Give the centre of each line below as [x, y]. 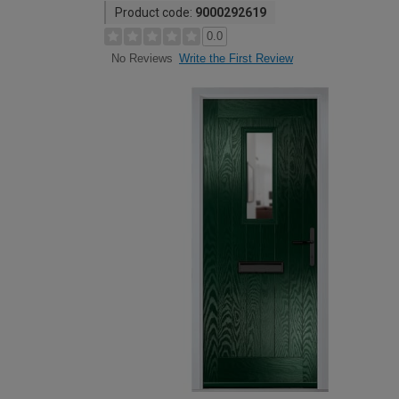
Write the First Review [236, 58]
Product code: [155, 12]
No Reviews [142, 59]
